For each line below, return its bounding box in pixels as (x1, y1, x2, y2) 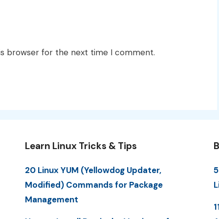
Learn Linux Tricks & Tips (24, 139, 137, 152)
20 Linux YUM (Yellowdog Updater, (24, 164, 161, 175)
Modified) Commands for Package (24, 179, 163, 190)
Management (24, 194, 78, 205)
